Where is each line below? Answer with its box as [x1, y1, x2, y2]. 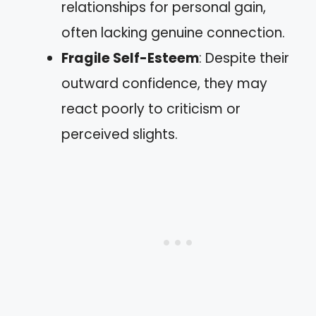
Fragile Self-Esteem [61, 48, 199, 68]
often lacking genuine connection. [61, 23, 285, 42]
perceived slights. [61, 124, 178, 144]
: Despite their [199, 48, 289, 68]
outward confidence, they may [61, 73, 267, 93]
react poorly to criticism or [61, 99, 241, 119]
